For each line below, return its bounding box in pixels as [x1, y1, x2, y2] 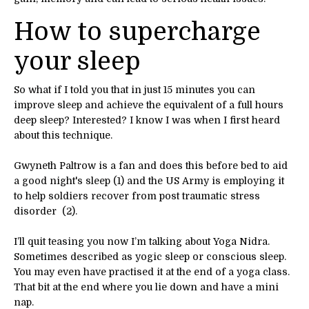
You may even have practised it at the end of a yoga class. [14, 266, 290, 277]
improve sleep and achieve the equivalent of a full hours [14, 99, 283, 110]
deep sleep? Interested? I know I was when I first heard [14, 114, 280, 126]
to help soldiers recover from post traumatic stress [14, 190, 260, 201]
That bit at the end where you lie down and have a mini [14, 281, 279, 292]
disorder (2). [14, 205, 77, 217]
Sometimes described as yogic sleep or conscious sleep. [14, 250, 286, 262]
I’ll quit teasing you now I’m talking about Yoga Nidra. [14, 235, 270, 247]
